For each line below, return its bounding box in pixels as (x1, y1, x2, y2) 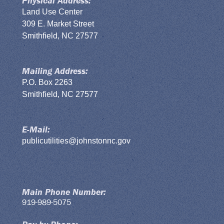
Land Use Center (22, 7, 83, 16)
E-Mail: (22, 123, 50, 135)
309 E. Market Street (22, 19, 94, 28)
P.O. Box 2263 (22, 77, 73, 86)
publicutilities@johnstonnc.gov (22, 136, 131, 145)
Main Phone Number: (22, 186, 106, 198)
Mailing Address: (22, 65, 88, 77)
